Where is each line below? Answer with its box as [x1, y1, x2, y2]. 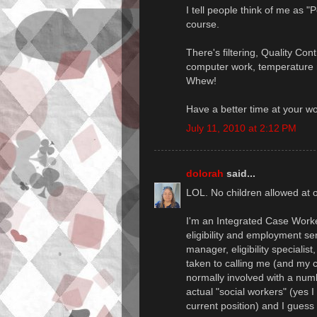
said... [224, 168, 255, 179]
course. [186, 18, 219, 30]
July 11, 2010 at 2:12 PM [186, 122, 296, 134]
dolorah [186, 168, 224, 179]
